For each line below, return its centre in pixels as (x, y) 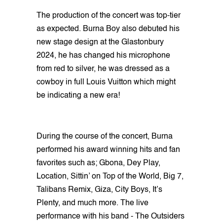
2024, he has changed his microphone (103, 56)
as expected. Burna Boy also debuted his (108, 29)
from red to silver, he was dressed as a (103, 69)
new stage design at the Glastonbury (100, 43)
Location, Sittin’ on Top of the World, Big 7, (110, 177)
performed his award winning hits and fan (108, 150)
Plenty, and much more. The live (92, 203)
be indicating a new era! (78, 96)
